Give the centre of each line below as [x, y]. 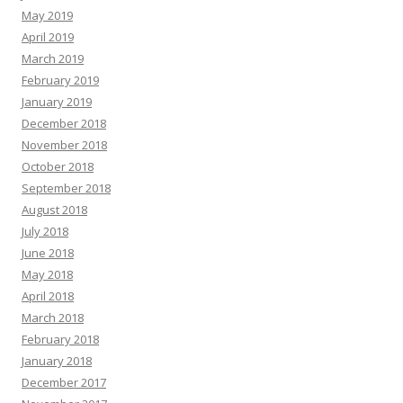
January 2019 [57, 102]
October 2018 [58, 166]
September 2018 [66, 188]
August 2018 [54, 210]
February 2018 [60, 339]
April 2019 [48, 37]
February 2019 [60, 80]
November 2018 [64, 145]
